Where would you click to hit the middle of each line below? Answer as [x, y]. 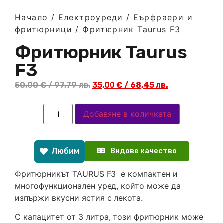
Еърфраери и [163, 18]
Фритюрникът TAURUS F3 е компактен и [96, 173]
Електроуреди [91, 18]
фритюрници [44, 30]
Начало [32, 18]
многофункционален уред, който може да [98, 185]
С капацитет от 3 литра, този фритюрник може [109, 217]
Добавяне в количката [127, 114]
